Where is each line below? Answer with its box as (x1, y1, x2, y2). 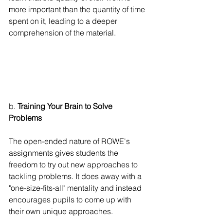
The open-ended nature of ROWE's (9, 136, 132, 146)
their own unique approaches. (9, 206, 115, 216)
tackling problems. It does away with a (9, 171, 144, 181)
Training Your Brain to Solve (18, 101, 114, 111)
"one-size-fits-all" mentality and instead (9, 182, 144, 193)
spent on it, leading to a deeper (9, 16, 119, 26)
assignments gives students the (9, 147, 120, 158)
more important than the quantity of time (9, 4, 147, 14)
